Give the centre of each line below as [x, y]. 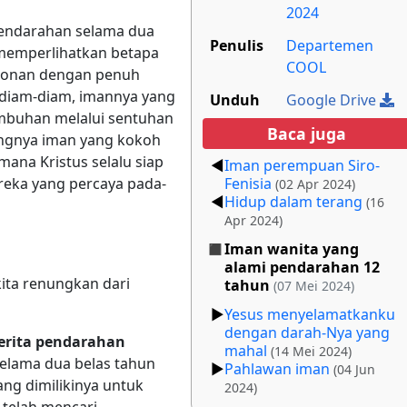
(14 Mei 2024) [311, 351]
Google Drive [333, 99]
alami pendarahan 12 [302, 267]
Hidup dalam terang [293, 201]
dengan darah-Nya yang [307, 332]
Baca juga [307, 133]
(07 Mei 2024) [314, 285]
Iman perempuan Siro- [302, 165]
